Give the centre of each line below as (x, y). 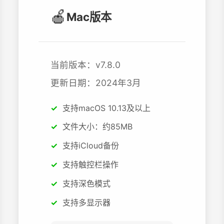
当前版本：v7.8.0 (86, 64)
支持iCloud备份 (91, 146)
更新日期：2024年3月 (96, 82)
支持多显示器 (87, 202)
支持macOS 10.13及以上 (107, 108)
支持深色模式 (87, 183)
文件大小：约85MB (98, 127)
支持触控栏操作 (91, 164)
